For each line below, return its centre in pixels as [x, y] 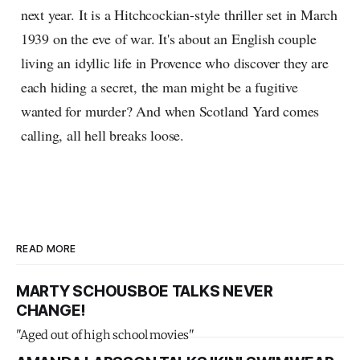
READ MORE [46, 249]
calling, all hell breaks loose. [102, 135]
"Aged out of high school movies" [105, 335]
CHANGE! [51, 311]
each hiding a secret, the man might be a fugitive [159, 87]
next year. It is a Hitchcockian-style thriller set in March [179, 15]
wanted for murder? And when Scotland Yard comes [170, 111]
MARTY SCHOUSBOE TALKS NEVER [145, 292]
